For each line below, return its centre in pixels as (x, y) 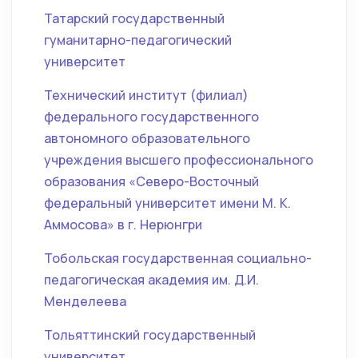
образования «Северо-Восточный (151, 181)
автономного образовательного (147, 138)
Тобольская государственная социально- (178, 258)
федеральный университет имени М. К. (167, 203)
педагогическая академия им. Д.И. (151, 280)
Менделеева (85, 301)
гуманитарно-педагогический (138, 40)
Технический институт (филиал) (146, 95)
